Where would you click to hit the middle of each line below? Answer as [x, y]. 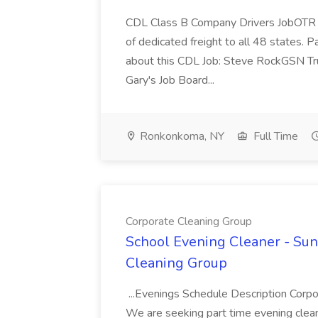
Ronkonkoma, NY [181, 136]
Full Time [274, 136]
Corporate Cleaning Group [189, 221]
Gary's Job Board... [171, 80]
